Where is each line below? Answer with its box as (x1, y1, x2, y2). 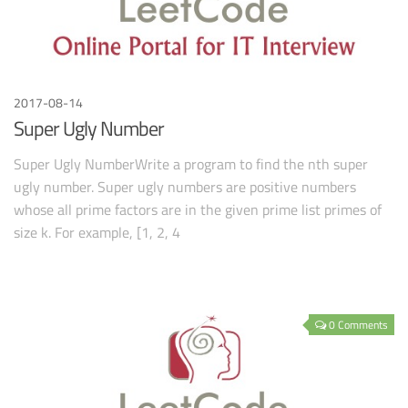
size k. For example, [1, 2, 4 (14, 220, 180, 243)
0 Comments (329, 316, 388, 334)
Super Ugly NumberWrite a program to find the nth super (14, 152, 368, 175)
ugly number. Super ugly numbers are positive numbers (14, 175, 356, 198)
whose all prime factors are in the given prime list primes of (14, 198, 382, 220)
